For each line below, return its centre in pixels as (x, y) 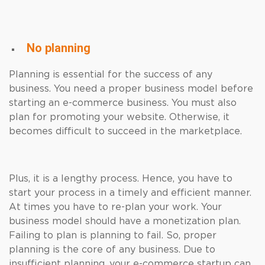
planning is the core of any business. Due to (112, 250)
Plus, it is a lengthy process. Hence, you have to (121, 179)
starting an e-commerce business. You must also (123, 103)
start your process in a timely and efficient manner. (130, 193)
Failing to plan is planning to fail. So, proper (113, 235)
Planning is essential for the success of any (111, 75)
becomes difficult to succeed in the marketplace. (125, 131)
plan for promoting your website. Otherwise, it (119, 117)
